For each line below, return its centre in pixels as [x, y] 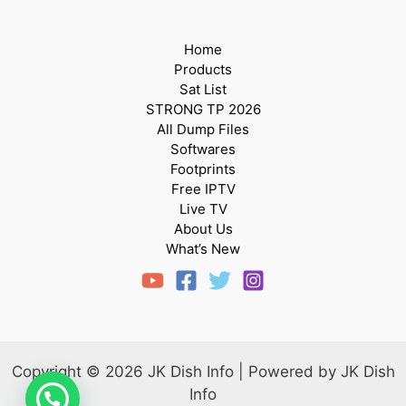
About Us [203, 228]
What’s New [203, 248]
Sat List [203, 89]
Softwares [203, 149]
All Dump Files [203, 129]
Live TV [203, 208]
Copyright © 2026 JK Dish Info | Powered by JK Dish [203, 371]
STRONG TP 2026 [203, 109]
